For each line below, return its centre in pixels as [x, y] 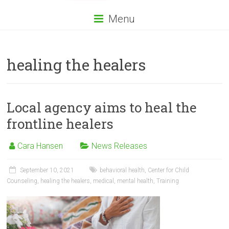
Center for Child [169, 170]
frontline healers [60, 124]
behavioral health [122, 170]
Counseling [22, 181]
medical [104, 181]
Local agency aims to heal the [102, 107]
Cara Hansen [40, 146]
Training [168, 181]
